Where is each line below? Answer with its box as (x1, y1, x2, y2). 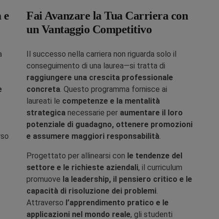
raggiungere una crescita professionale (26, 73, 173, 82)
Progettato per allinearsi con (26, 151, 127, 160)
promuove (26, 175, 63, 184)
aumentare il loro (120, 108, 183, 117)
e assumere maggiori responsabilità (26, 131, 159, 141)
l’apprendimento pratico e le (66, 198, 169, 207)
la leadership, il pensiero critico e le (63, 175, 192, 184)
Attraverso (26, 198, 66, 207)
